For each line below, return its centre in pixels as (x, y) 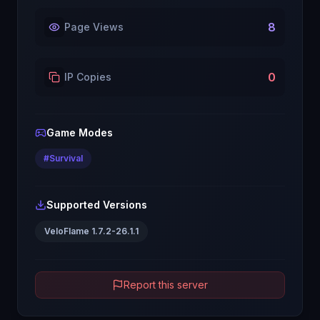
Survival (66, 158)
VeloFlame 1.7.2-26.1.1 (91, 231)
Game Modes (80, 132)
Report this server (166, 285)
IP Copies (88, 77)
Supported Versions (97, 205)
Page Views (94, 27)
